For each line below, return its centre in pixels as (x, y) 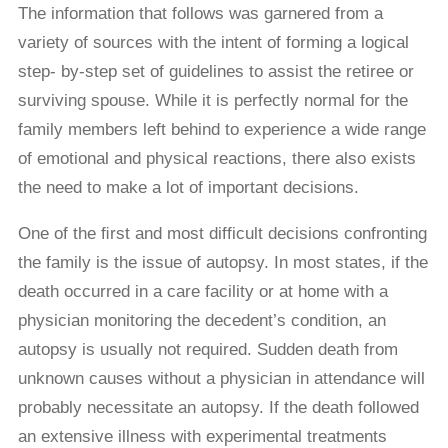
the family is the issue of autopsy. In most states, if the (222, 263)
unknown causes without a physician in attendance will (221, 379)
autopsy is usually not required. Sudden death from (207, 350)
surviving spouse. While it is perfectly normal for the (212, 101)
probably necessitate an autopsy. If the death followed (218, 408)
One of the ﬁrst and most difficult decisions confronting (222, 234)
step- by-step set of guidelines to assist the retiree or (215, 72)
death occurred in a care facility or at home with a (202, 292)
